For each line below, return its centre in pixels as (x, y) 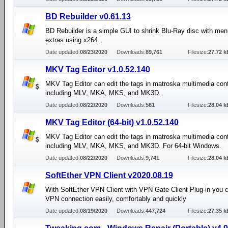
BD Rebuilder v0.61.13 (88, 17)
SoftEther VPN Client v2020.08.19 (109, 175)
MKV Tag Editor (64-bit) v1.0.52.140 (112, 122)
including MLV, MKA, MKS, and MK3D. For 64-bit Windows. (133, 146)
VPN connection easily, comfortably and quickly (116, 199)
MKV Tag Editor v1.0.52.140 (98, 69)
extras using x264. (73, 40)
